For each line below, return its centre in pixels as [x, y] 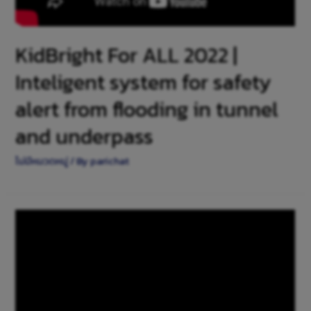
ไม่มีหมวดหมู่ [42, 161]
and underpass [85, 136]
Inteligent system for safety [144, 82]
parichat [110, 161]
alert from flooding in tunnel [147, 109]
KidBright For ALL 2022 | [127, 55]
